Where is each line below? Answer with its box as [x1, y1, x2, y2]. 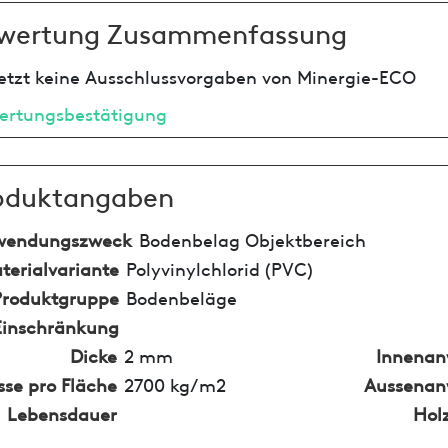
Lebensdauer [6, 399, 117, 425]
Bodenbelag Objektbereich [138, 225, 366, 251]
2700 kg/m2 [123, 370, 226, 396]
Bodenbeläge [125, 283, 237, 309]
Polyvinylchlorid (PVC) [125, 254, 313, 280]
